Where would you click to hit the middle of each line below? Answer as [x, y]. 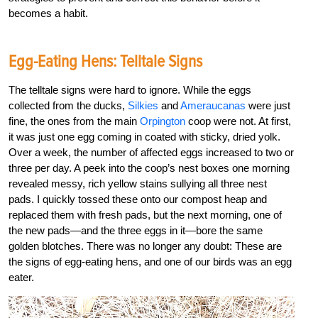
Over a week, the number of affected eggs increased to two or [151, 153]
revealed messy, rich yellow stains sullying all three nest [138, 184]
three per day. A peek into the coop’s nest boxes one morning [149, 168]
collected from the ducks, [68, 106]
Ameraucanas [213, 106]
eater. [21, 278]
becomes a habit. [48, 13]
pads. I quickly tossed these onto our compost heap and [138, 199]
